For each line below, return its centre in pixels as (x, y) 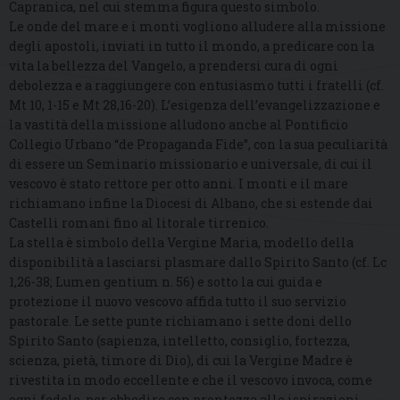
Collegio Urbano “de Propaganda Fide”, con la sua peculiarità (198, 144)
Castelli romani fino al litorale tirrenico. (139, 222)
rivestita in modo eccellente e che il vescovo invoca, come (191, 379)
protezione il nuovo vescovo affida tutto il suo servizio (178, 301)
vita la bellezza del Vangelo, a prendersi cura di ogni (174, 65)
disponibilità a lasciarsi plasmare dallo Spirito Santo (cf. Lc (198, 262)
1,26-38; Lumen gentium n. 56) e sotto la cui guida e (166, 281)
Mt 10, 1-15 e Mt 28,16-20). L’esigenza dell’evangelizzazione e (195, 104)
